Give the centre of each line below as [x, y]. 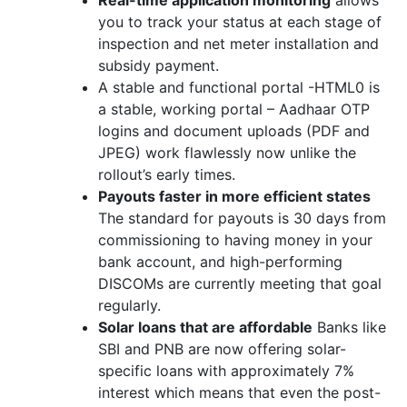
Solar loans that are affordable [205, 328]
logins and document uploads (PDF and [234, 131]
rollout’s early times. [167, 175]
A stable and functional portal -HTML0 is [239, 88]
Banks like [349, 328]
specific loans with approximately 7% [226, 371]
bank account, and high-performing [220, 262]
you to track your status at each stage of [240, 22]
